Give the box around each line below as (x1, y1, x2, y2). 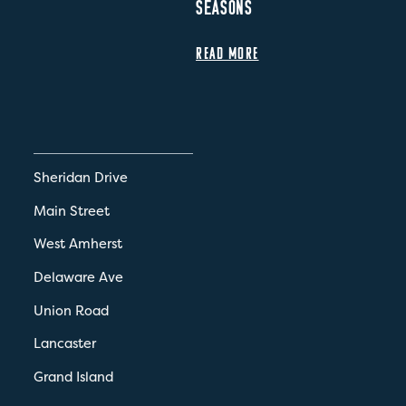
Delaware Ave (33, 267, 123, 286)
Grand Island (33, 368, 113, 387)
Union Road (33, 301, 109, 320)
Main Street (33, 201, 110, 220)
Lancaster (33, 334, 96, 353)
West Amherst (33, 235, 122, 254)
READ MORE (196, 43, 259, 62)
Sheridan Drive (33, 168, 128, 187)
